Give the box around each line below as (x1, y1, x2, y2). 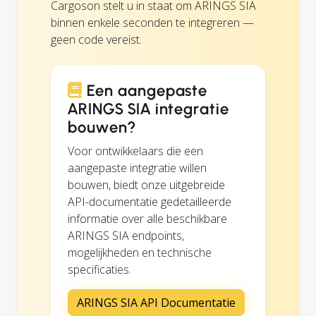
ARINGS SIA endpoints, (68, 227, 184, 243)
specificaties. (68, 261, 131, 277)
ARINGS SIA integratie (68, 99, 230, 119)
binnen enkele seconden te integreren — (51, 14, 254, 30)
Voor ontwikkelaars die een (68, 142, 203, 159)
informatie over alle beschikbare (68, 210, 227, 226)
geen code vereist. (51, 31, 142, 47)
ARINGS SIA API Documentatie (77, 294, 236, 310)
